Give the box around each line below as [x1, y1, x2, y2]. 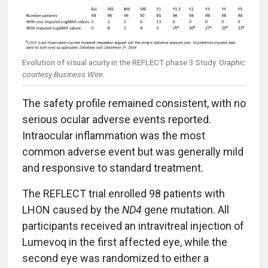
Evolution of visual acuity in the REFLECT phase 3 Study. [22, 57, 219, 68]
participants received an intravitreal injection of [22, 220, 244, 233]
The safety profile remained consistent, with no [22, 97, 246, 110]
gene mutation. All [142, 203, 229, 217]
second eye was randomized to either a [22, 252, 209, 265]
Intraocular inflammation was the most [22, 129, 205, 142]
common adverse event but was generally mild [22, 145, 243, 159]
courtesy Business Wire [22, 69, 103, 80]
